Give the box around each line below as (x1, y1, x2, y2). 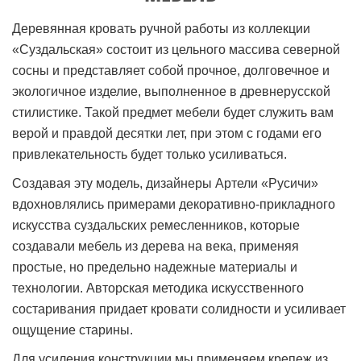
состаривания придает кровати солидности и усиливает (12, 301, 346, 316)
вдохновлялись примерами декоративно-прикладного (12, 197, 335, 211)
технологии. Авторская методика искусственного (12, 280, 304, 295)
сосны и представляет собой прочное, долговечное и (12, 63, 330, 77)
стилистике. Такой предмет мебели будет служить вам (12, 105, 334, 119)
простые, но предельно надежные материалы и (12, 259, 297, 274)
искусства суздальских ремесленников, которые (12, 218, 300, 232)
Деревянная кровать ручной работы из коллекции (12, 21, 310, 35)
